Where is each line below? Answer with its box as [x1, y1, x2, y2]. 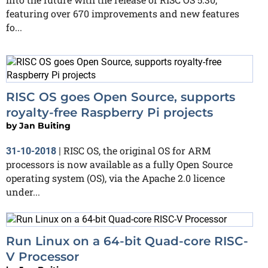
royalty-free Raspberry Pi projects [6, 105, 213, 120]
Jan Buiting [19, 120, 71, 131]
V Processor [6, 249, 79, 264]
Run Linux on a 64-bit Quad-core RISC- [6, 234, 248, 249]
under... [6, 185, 40, 198]
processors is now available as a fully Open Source [6, 157, 233, 170]
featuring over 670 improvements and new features [6, 7, 239, 20]
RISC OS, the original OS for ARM [63, 144, 211, 157]
